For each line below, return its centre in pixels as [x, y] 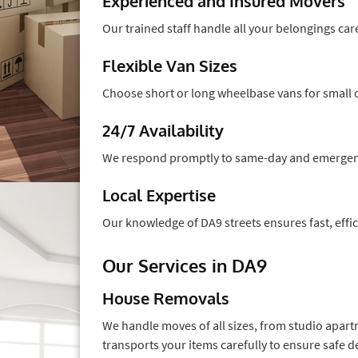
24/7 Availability [163, 130]
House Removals [166, 298]
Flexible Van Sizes [170, 65]
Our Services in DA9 [185, 265]
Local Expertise [159, 195]
